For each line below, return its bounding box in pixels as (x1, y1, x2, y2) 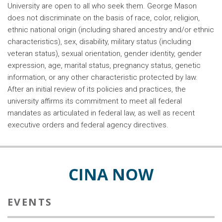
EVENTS (7, 195, 53, 209)
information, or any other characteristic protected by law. (7, 73, 198, 82)
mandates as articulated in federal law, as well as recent (7, 109, 195, 118)
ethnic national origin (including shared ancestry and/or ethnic (7, 25, 214, 35)
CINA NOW (68, 164, 154, 185)
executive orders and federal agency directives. (7, 120, 168, 130)
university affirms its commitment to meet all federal (7, 97, 182, 106)
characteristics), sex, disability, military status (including (7, 37, 191, 47)
